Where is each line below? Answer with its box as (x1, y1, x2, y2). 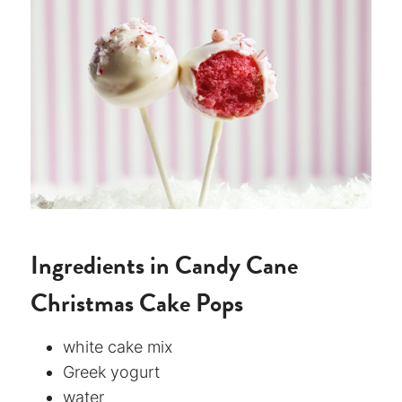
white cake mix (63, 336, 172, 356)
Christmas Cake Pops (31, 284, 243, 321)
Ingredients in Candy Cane (31, 246, 298, 284)
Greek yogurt (63, 362, 160, 381)
